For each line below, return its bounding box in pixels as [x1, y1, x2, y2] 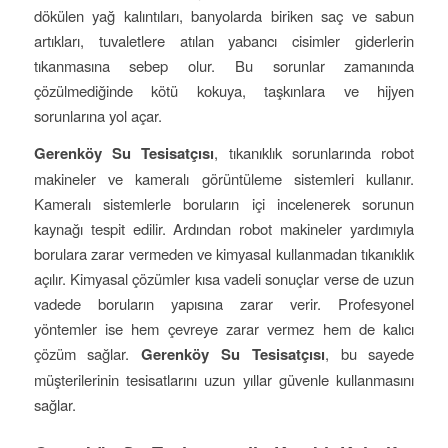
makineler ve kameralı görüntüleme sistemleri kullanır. [33, 168, 415, 190]
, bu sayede [324, 343, 415, 365]
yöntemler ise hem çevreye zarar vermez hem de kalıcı [33, 318, 415, 340]
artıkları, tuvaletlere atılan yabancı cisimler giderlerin [33, 29, 415, 51]
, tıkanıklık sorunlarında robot [214, 142, 415, 164]
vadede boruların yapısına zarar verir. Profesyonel [33, 293, 415, 315]
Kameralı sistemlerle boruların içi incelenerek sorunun [33, 193, 415, 215]
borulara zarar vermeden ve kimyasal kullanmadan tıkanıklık [33, 243, 415, 265]
